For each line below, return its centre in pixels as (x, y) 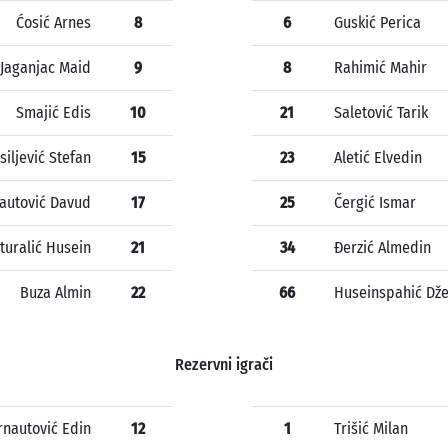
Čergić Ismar (375, 203)
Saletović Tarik (381, 113)
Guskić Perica (377, 23)
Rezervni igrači (224, 365)
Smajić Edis (53, 113)
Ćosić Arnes (53, 23)
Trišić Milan (371, 429)
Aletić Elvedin (378, 158)
